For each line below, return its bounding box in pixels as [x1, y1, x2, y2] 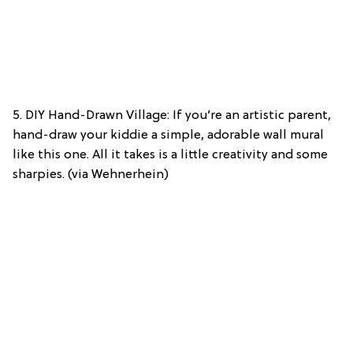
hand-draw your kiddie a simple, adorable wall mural [13, 128, 324, 143]
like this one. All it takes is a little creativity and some [13, 148, 328, 163]
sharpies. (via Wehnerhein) [13, 168, 169, 183]
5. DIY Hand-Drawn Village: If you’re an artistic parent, [13, 109, 331, 124]
